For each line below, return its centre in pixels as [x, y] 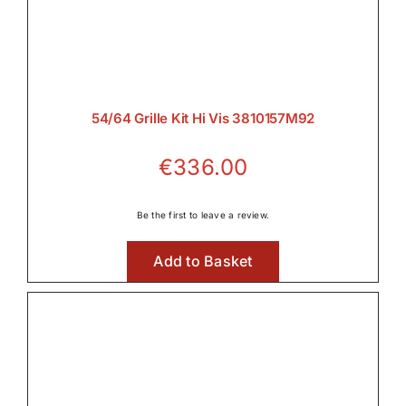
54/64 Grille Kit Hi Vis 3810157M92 [203, 118]
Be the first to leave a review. [203, 214]
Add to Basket [203, 261]
